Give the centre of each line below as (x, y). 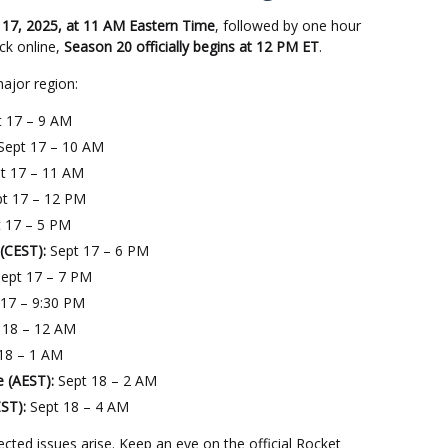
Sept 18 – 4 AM (77, 406)
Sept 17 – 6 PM (97, 250)
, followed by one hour (288, 25)
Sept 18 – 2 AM (105, 380)
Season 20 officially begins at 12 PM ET (191, 46)
